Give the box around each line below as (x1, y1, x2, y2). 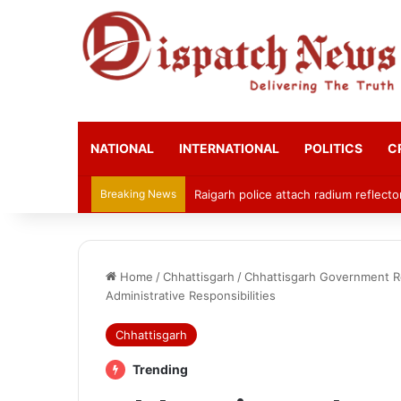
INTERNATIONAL (179, 140, 279, 156)
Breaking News (100, 186, 176, 200)
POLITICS (304, 140, 363, 156)
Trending (130, 361, 188, 377)
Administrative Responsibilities (106, 287, 276, 303)
